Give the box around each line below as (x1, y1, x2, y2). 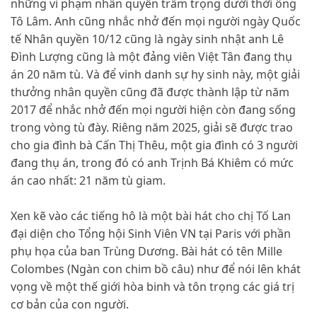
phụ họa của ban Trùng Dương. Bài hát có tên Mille (11, 243, 282, 260)
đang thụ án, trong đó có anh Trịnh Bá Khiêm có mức (11, 155, 294, 171)
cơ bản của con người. (11, 296, 129, 313)
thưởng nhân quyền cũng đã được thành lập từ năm (11, 84, 289, 100)
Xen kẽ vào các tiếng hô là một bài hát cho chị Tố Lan (11, 208, 291, 224)
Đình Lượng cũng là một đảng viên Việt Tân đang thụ (11, 49, 292, 65)
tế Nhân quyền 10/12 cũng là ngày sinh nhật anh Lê (11, 31, 284, 47)
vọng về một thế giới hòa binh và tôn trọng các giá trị (11, 279, 294, 295)
